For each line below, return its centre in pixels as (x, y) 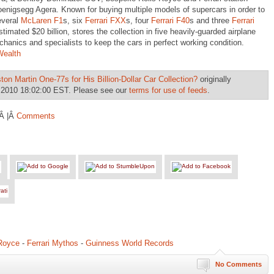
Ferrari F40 (170, 20)
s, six (74, 20)
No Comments (239, 264)
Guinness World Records (130, 243)
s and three (211, 20)
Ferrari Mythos (53, 243)
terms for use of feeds (168, 90)
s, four (139, 20)
